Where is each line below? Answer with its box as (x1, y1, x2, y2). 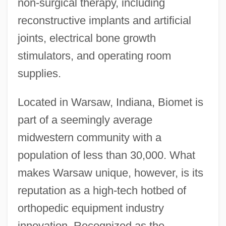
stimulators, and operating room (17, 49, 171, 62)
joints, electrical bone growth (17, 31, 156, 44)
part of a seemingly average (17, 113, 152, 126)
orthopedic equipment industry (17, 201, 164, 214)
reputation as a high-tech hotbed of (17, 184, 186, 197)
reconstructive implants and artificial (17, 14, 191, 27)
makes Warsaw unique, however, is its (17, 166, 203, 179)
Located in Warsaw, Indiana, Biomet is (17, 95, 203, 108)
